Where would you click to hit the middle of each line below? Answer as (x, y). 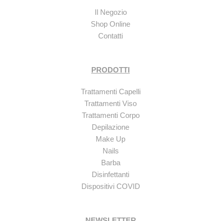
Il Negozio (110, 12)
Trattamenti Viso (110, 104)
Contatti (110, 36)
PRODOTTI (110, 70)
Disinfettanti (110, 175)
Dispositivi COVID (110, 186)
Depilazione (110, 127)
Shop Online (110, 24)
